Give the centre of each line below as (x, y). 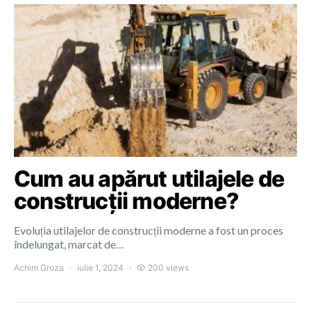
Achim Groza (39, 268)
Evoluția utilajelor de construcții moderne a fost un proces (149, 230)
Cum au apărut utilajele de (149, 179)
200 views (168, 268)
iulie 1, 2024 (100, 268)
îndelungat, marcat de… (69, 244)
